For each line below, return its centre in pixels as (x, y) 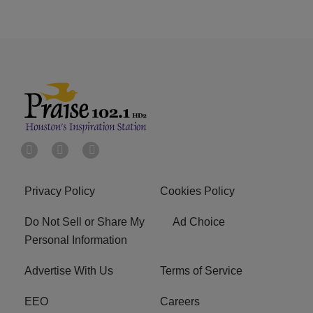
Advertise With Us (69, 271)
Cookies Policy (197, 191)
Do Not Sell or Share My (85, 222)
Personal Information (76, 240)
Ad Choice (199, 222)
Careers (180, 302)
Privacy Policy (60, 191)
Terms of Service (201, 271)
